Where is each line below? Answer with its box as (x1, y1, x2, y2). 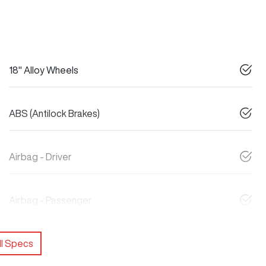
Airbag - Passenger (9, 195, 92, 205)
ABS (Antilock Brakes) (9, 108, 100, 118)
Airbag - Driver (9, 151, 72, 161)
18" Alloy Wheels (9, 65, 78, 75)
